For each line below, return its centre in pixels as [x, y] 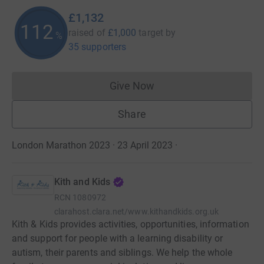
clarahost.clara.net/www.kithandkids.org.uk [136, 211]
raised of [87, 32]
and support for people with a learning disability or [118, 238]
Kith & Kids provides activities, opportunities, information [131, 224]
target [151, 32]
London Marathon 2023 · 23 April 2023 [92, 145]
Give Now [132, 85]
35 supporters [98, 47]
